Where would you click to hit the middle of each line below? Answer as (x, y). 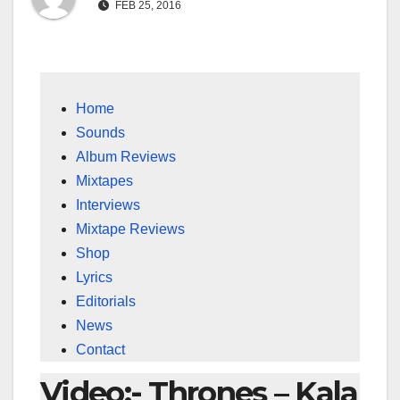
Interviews (108, 205)
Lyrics (94, 278)
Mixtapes (104, 181)
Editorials (106, 302)
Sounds (100, 133)
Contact (100, 350)
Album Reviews (126, 157)
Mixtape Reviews (130, 229)
